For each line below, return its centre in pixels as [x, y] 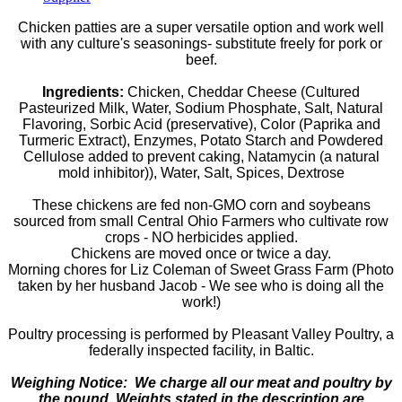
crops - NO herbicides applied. [201, 237]
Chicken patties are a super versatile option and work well [201, 27]
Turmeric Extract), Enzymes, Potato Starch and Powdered [201, 140]
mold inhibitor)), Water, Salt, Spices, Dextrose [201, 172]
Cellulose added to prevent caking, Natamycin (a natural [201, 156]
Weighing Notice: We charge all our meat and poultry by [201, 382]
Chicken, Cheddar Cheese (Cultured [242, 92]
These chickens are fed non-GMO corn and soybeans [201, 205]
